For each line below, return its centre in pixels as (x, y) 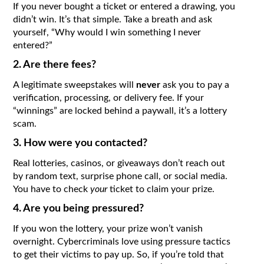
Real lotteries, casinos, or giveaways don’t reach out (119, 164)
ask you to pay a (195, 85)
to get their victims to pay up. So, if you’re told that (119, 255)
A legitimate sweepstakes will (75, 85)
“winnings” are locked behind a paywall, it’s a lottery (120, 111)
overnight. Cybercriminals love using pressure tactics (122, 242)
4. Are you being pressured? (79, 209)
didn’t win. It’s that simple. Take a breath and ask (113, 20)
